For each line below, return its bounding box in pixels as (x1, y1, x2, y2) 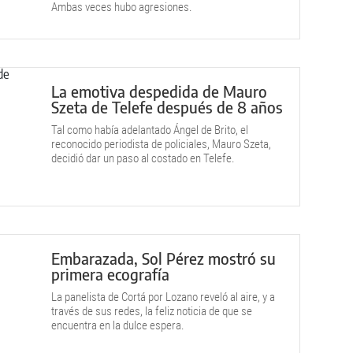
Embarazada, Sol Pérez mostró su (51, 248, 276, 268)
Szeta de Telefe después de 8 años (51, 97, 283, 117)
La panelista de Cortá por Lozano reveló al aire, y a (51, 290, 275, 304)
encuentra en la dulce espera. (51, 318, 184, 333)
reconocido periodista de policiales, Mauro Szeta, (51, 137, 271, 151)
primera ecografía (51, 264, 169, 284)
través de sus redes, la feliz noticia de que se (51, 304, 252, 318)
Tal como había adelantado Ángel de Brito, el (51, 123, 248, 137)
